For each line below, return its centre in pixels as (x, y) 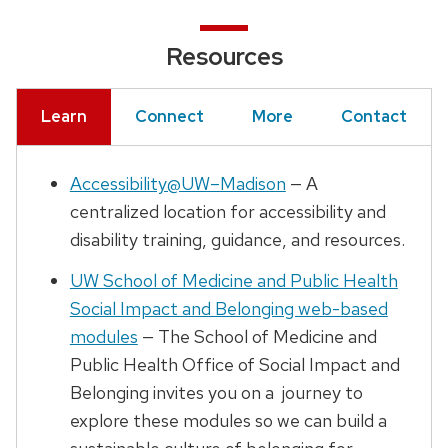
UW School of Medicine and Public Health (233, 281)
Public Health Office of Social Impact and (234, 365)
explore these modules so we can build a (228, 421)
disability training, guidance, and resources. (237, 240)
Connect (169, 117)
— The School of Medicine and (257, 337)
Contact (374, 117)
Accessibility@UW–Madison (177, 184)
